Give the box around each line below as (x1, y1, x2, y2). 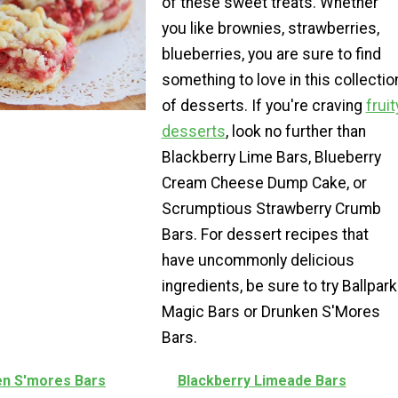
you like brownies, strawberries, (161, 19, 379, 37)
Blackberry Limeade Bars (177, 372, 346, 390)
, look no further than (225, 122, 366, 140)
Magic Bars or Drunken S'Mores (161, 302, 380, 321)
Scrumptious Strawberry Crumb (161, 199, 381, 218)
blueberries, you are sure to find (161, 44, 381, 63)
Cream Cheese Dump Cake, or (161, 173, 367, 192)
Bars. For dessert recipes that (161, 225, 369, 243)
